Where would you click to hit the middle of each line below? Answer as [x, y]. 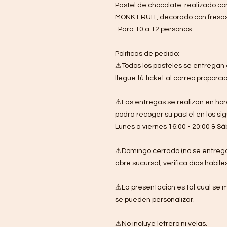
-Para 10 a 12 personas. [154, 30]
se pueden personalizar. [155, 200]
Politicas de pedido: [147, 54]
